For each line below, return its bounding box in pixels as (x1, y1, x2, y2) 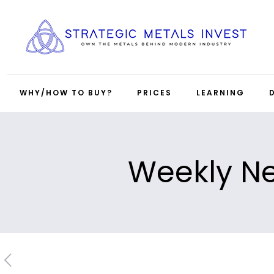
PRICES (137, 87, 172, 98)
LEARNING (196, 87, 245, 98)
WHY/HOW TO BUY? (20, 87, 113, 98)
